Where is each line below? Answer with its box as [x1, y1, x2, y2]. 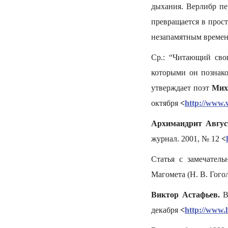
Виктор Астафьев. [151, 190, 220, 199]
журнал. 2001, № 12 [151, 134, 219, 143]
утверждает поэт [151, 83, 212, 92]
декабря [151, 206, 180, 214]
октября [151, 99, 180, 107]
